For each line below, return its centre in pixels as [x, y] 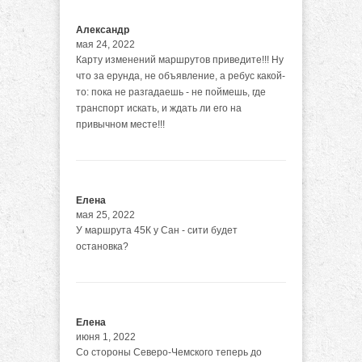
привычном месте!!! [120, 124]
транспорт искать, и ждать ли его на [159, 108]
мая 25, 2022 [105, 215]
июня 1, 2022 [106, 337]
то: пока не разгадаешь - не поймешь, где [171, 92]
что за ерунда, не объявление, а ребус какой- [181, 76]
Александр [103, 29]
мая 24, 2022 [105, 44]
